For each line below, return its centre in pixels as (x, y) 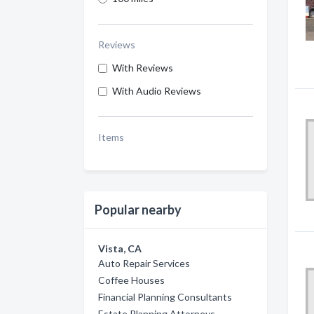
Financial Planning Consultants (165, 297)
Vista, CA (120, 248)
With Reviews (143, 68)
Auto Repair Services (144, 263)
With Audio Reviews (157, 91)
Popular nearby (138, 210)
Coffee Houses (131, 280)
